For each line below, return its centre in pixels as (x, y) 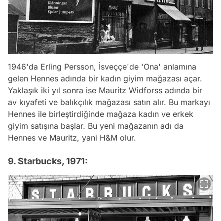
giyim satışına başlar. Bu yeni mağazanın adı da (96, 126)
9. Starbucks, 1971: (48, 161)
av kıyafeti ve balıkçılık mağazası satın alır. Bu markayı (109, 102)
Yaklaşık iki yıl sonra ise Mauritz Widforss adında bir (105, 91)
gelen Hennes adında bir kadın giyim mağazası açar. (105, 79)
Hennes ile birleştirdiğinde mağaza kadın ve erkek (101, 114)
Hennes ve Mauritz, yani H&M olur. (72, 138)
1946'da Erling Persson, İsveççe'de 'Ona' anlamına (102, 67)
